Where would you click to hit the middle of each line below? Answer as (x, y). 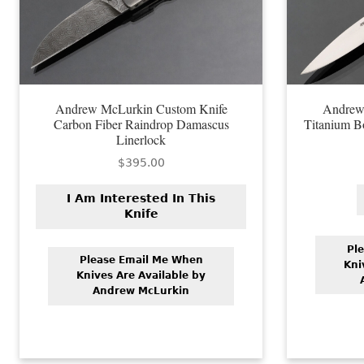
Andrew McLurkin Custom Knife (141, 109)
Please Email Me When (141, 260)
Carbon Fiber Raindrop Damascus (141, 124)
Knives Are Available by (141, 276)
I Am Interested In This (141, 199)
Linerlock (141, 140)
